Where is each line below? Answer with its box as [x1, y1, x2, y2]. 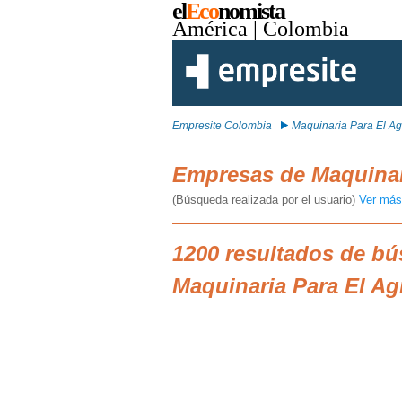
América [172, 17, 248, 40]
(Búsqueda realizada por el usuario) [172, 193, 359, 206]
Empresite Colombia [172, 119, 272, 132]
